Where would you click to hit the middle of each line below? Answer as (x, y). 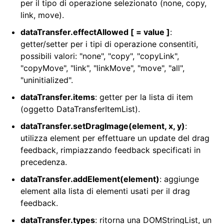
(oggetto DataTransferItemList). (80, 109)
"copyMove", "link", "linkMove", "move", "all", (102, 68)
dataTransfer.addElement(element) (90, 179)
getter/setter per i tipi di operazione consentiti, (109, 44)
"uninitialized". (47, 80)
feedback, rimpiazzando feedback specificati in (110, 150)
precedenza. (44, 162)
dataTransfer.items (58, 97)
